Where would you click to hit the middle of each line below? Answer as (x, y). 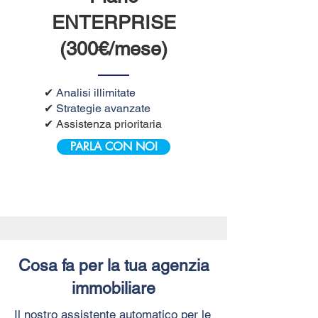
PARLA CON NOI (114, 146)
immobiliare (114, 288)
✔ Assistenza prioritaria (103, 124)
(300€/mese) (114, 48)
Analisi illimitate (96, 92)
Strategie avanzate (103, 108)
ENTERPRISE (114, 22)
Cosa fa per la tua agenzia (114, 265)
